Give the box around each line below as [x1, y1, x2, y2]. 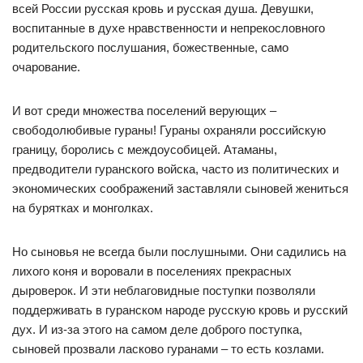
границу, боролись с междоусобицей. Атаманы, [12, 143, 277, 156]
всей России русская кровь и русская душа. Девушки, [12, 2, 314, 15]
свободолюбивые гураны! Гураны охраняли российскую [12, 123, 326, 137]
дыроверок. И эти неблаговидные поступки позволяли [12, 284, 315, 297]
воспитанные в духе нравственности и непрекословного [12, 21, 325, 35]
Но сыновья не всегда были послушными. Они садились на [12, 245, 346, 258]
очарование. [12, 60, 80, 74]
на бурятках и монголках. [12, 201, 153, 215]
